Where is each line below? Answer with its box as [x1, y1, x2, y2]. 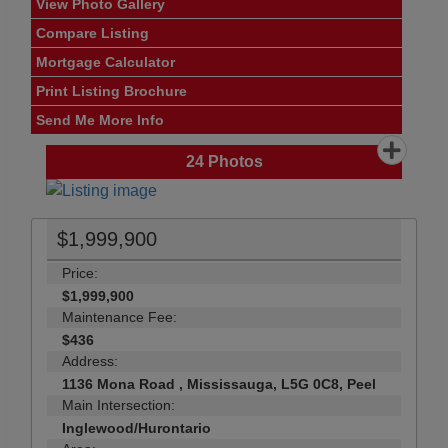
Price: [62, 265, 98, 282]
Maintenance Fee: [62, 309, 177, 326]
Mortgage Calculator [36, 54, 175, 71]
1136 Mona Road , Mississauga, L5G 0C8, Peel [62, 376, 376, 393]
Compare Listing [36, 25, 149, 42]
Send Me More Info [36, 112, 164, 129]
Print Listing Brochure [36, 83, 187, 100]
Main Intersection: [62, 397, 175, 414]
